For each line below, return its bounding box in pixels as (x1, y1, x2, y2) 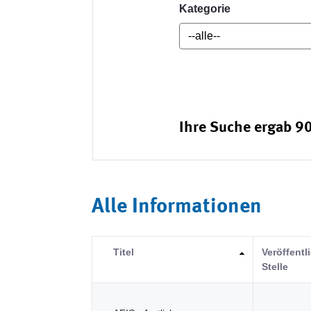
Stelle (262, 261, 288, 272)
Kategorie (179, 3, 231, 15)
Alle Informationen (92, 196, 262, 217)
